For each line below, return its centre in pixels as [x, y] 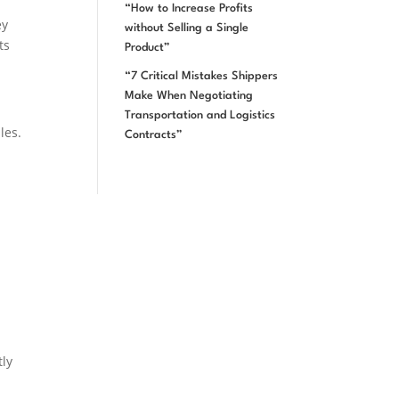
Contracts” [154, 134]
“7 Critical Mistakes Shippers [202, 76]
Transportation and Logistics [200, 115]
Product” [148, 47]
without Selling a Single [187, 28]
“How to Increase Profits [189, 8]
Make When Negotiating [189, 95]
